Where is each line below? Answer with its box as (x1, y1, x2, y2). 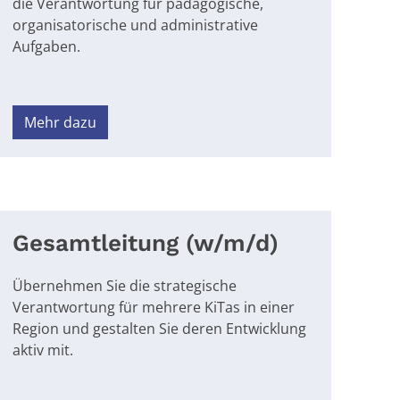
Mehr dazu (24, 112, 97, 132)
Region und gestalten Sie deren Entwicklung (12, 318, 307, 338)
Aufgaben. (12, 36, 81, 56)
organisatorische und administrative (12, 14, 259, 35)
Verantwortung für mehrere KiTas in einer (12, 296, 296, 317)
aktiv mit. (12, 339, 74, 360)
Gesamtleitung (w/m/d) (12, 229, 279, 256)
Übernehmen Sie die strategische (12, 275, 237, 296)
